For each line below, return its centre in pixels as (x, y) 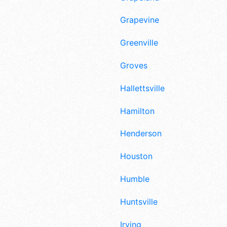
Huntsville (139, 201)
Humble (135, 179)
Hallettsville (142, 88)
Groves (134, 65)
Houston (136, 156)
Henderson (141, 134)
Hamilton (137, 111)
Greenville (139, 43)
